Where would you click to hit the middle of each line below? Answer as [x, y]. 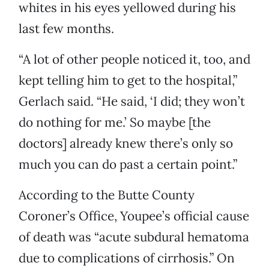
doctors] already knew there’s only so [126, 144]
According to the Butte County [107, 195]
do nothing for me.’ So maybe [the [115, 122]
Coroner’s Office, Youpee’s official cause [134, 216]
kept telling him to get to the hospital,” [128, 80]
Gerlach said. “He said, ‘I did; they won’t [132, 101]
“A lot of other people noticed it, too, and [134, 59]
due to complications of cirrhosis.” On [127, 258]
